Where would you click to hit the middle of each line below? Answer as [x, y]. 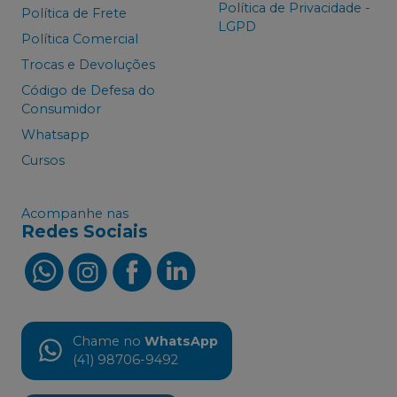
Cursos [43, 161]
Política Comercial [80, 39]
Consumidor [61, 109]
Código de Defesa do [88, 91]
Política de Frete [74, 14]
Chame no [107, 341]
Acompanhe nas [75, 213]
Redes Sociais [85, 231]
